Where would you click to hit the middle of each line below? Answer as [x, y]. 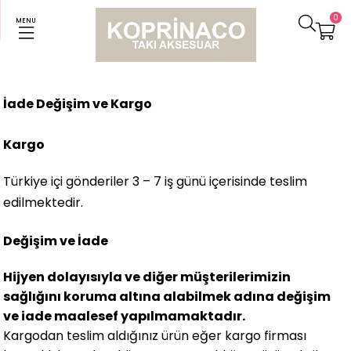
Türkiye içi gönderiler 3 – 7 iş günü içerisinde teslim [156, 181]
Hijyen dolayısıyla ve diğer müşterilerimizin [147, 277]
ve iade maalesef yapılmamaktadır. [125, 316]
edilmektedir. [43, 203]
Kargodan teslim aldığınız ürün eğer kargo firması [155, 336]
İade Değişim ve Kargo [78, 104]
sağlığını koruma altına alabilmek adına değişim [167, 297]
